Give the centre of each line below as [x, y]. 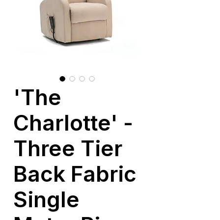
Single [46, 200]
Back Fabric [75, 174]
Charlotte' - [73, 123]
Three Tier [68, 149]
